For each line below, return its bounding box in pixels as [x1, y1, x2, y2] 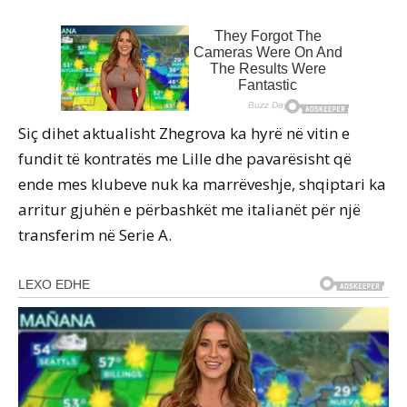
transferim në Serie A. [18, 224, 172, 246]
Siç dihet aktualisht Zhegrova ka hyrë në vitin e [18, 123, 350, 144]
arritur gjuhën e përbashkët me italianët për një [18, 199, 361, 221]
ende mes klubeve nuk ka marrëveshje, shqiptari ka [18, 174, 386, 195]
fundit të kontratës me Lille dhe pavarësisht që [18, 148, 352, 170]
